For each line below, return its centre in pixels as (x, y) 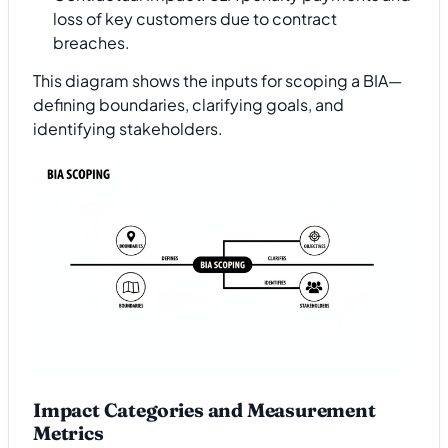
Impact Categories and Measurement (204, 410)
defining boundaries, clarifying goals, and (188, 105)
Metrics (68, 433)
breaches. (91, 42)
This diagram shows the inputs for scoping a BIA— (217, 81)
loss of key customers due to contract (195, 18)
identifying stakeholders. (128, 129)
